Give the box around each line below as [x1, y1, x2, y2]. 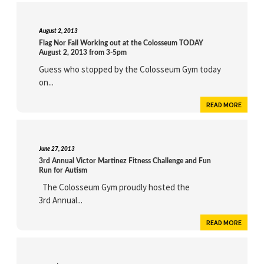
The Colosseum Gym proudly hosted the [39, 181, 190, 193]
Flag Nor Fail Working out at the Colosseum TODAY [39, 39, 204, 47]
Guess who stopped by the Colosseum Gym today [39, 64, 222, 75]
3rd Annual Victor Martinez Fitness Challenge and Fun [39, 157, 212, 165]
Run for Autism [39, 167, 88, 174]
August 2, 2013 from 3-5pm [39, 49, 127, 57]
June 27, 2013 [39, 146, 75, 153]
